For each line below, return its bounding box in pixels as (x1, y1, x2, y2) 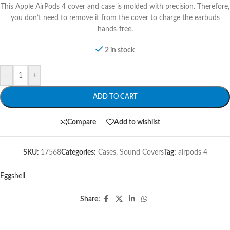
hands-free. (97, 26, 133, 33)
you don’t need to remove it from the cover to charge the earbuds (10, 14, 220, 22)
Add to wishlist (114, 118, 160, 126)
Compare (67, 118, 96, 126)
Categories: (61, 149, 96, 156)
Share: (80, 196, 100, 203)
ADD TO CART (92, 93, 138, 100)
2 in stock (105, 47, 135, 54)
